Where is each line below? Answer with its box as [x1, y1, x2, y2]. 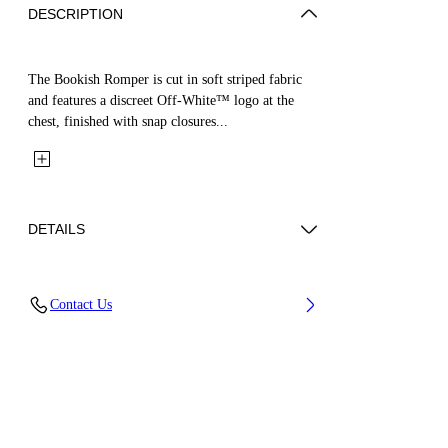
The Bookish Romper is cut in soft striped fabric [28, 71, 302, 87]
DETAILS [28, 220, 85, 237]
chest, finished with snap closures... [28, 113, 228, 129]
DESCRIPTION [28, 5, 123, 22]
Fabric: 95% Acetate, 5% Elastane [44, 284, 237, 300]
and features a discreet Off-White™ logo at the [28, 92, 294, 108]
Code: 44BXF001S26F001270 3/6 [44, 318, 237, 334]
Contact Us [50, 296, 112, 312]
